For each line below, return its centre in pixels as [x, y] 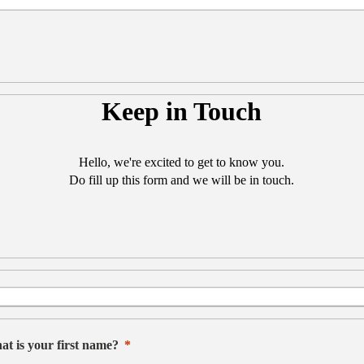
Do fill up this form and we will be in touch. [182, 180]
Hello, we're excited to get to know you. [182, 162]
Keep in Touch [182, 111]
